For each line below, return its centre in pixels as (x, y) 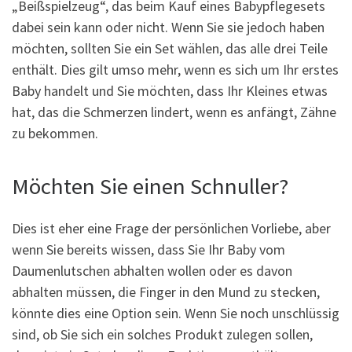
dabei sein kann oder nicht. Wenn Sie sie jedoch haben (168, 27)
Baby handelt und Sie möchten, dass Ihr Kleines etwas (170, 90)
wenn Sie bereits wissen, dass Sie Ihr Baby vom (148, 250)
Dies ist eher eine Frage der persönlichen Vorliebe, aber (171, 229)
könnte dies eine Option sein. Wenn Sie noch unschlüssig (176, 313)
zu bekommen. (55, 133)
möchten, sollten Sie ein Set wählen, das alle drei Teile (170, 48)
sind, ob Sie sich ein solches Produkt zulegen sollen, (162, 335)
